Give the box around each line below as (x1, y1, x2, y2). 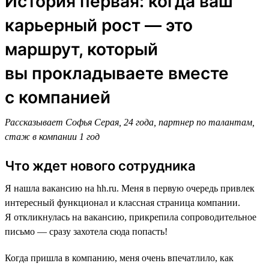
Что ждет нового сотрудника (5, 158, 196, 174)
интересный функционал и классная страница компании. (5, 198, 240, 208)
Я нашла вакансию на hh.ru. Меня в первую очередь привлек (5, 183, 255, 194)
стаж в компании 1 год (5, 131, 100, 142)
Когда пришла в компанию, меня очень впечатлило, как (5, 253, 234, 264)
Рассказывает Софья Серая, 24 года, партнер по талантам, (5, 117, 255, 128)
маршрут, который (5, 39, 158, 60)
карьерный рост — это (5, 15, 193, 36)
